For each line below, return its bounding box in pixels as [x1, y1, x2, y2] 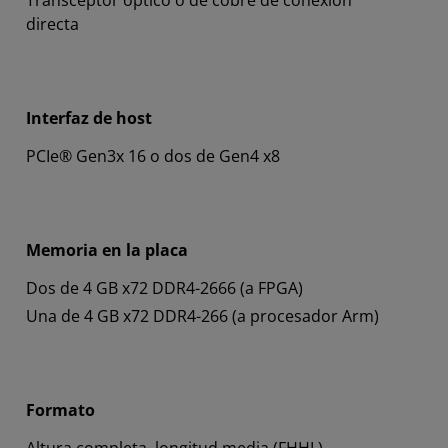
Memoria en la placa [26, 239, 188, 262]
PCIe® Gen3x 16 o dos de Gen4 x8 [26, 145, 280, 168]
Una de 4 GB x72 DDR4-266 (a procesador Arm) [26, 305, 379, 328]
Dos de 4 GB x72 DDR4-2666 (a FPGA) [26, 277, 303, 300]
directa [26, 13, 79, 36]
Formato [26, 399, 95, 422]
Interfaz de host [26, 107, 152, 130]
